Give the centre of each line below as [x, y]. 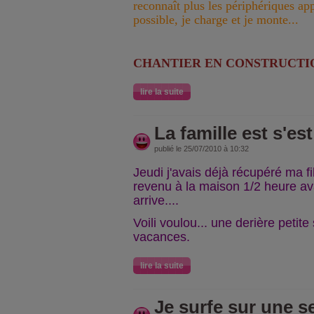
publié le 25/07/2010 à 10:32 [202, 149]
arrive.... [156, 200]
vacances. [162, 237]
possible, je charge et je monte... [216, 20]
